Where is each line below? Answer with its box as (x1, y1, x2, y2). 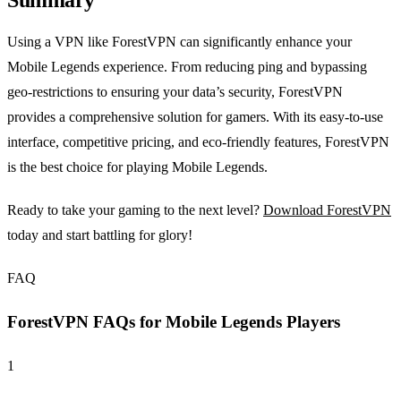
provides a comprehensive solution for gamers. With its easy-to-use (7, 109, 383, 125)
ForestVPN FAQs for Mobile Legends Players (7, 312, 340, 332)
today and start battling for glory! (7, 227, 192, 243)
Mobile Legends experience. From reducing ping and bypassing (7, 59, 367, 75)
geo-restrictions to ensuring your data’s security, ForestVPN (7, 84, 343, 100)
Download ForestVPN (263, 202, 391, 218)
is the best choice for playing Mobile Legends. (7, 159, 268, 175)
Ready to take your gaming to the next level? (7, 202, 263, 218)
